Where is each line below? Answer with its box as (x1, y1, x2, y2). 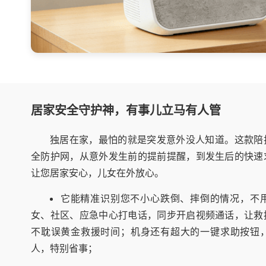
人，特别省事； (31, 243, 97, 254)
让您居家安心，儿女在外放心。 (31, 167, 164, 178)
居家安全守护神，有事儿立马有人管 (31, 103, 221, 117)
